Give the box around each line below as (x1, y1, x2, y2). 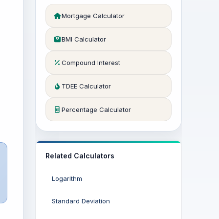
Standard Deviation (52, 197, 110, 205)
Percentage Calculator (62, 106, 131, 113)
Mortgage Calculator (62, 12, 125, 20)
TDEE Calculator (62, 82, 111, 90)
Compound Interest (62, 59, 120, 66)
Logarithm (52, 175, 82, 182)
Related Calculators (45, 152, 114, 160)
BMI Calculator (62, 35, 106, 43)
